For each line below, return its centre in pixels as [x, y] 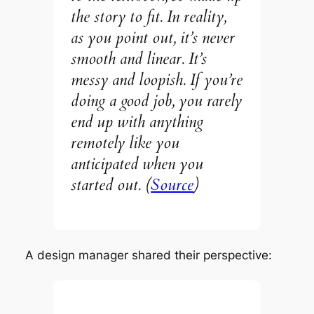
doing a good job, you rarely [157, 101]
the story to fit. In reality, [149, 17]
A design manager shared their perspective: [148, 255]
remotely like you [125, 143]
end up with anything [137, 122]
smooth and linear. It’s [139, 59]
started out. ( [111, 185]
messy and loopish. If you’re [157, 80]
